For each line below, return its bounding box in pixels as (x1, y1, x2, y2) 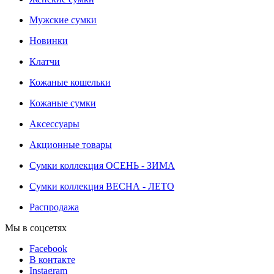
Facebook (29, 243, 67, 254)
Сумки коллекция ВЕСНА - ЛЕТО (29, 180, 174, 191)
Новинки (29, 35, 68, 46)
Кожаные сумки (29, 97, 96, 108)
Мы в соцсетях (5, 222, 67, 233)
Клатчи (29, 56, 60, 67)
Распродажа (29, 201, 79, 212)
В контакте (29, 254, 75, 265)
